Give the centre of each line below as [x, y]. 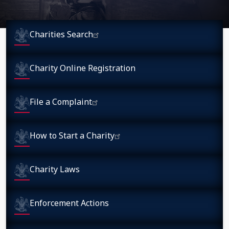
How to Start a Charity [72, 136]
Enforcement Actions [69, 203]
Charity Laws [55, 169]
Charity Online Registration [83, 68]
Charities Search [61, 34]
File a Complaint [61, 102]
